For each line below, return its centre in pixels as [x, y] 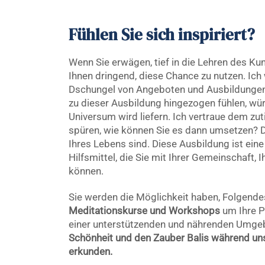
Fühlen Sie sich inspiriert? [163, 34]
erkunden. [90, 252]
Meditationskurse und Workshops [144, 211]
